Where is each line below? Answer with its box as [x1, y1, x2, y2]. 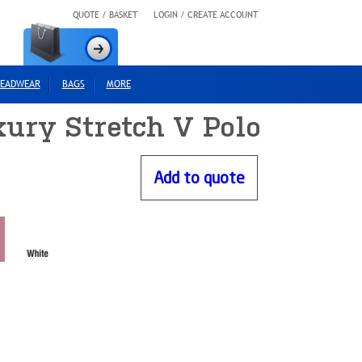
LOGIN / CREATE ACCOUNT [153, 8, 258, 21]
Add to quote [153, 170, 245, 187]
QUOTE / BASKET [72, 8, 137, 21]
